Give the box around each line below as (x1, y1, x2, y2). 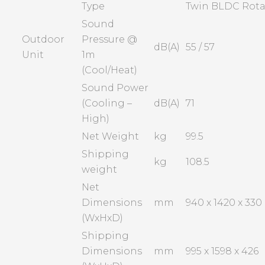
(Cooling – (82, 98, 132, 109)
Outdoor (22, 34, 65, 46)
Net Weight (82, 131, 140, 143)
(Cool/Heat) (82, 64, 138, 76)
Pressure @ (82, 34, 138, 46)
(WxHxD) (82, 212, 124, 224)
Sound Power (82, 82, 149, 94)
